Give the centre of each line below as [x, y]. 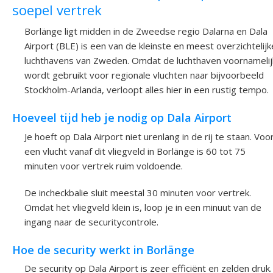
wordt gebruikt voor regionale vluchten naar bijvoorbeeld [144, 75]
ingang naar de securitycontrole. [91, 222]
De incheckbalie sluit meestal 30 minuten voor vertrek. [138, 192]
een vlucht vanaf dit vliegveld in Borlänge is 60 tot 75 [135, 151]
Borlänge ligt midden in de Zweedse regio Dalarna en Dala [146, 31]
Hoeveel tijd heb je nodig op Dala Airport [122, 118]
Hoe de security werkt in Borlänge [103, 250]
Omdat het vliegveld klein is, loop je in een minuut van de [143, 207]
